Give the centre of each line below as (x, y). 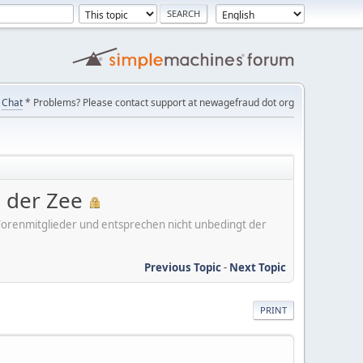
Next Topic (258, 267)
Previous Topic (183, 267)
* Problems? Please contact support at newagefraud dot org (158, 102)
